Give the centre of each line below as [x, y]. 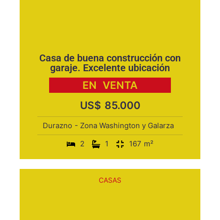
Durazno [57, 125]
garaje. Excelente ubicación [110, 68]
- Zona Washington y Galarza [124, 125]
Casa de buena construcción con [110, 58]
